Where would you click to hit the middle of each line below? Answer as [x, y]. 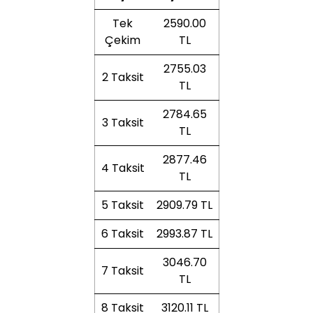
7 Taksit [123, 271]
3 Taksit [123, 123]
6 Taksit [123, 234]
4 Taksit [123, 168]
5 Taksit [123, 205]
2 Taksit [123, 77]
